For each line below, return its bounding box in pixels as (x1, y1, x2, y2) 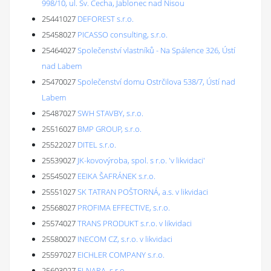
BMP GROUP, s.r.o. (77, 123, 142, 134)
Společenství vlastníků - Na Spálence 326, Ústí (77, 45, 235, 56)
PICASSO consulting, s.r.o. (77, 29, 168, 40)
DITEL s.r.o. (77, 139, 116, 150)
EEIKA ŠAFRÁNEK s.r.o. (77, 171, 155, 181)
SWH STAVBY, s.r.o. (77, 108, 143, 119)
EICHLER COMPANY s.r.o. (77, 249, 165, 260)
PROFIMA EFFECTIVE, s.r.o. (77, 202, 170, 213)
